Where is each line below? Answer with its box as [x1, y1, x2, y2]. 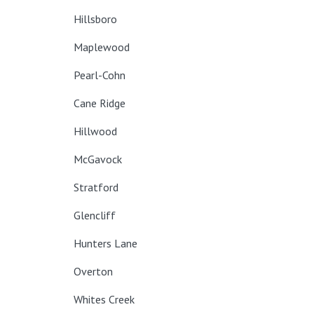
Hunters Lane [74, 236, 137, 250]
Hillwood [74, 124, 117, 138]
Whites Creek [74, 292, 135, 306]
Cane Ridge [74, 96, 125, 110]
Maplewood [74, 40, 130, 54]
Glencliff [74, 208, 116, 222]
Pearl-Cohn [74, 68, 125, 82]
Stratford [74, 180, 118, 194]
